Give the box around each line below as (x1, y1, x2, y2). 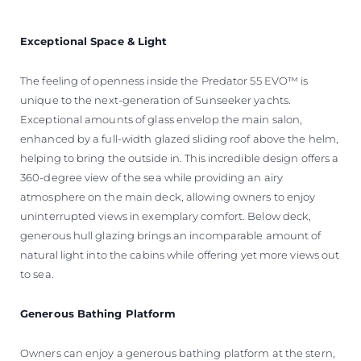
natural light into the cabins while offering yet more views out (20, 247, 340, 261)
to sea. (20, 267, 56, 280)
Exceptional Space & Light (20, 34, 168, 48)
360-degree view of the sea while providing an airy (20, 170, 284, 184)
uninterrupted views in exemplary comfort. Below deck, (20, 209, 312, 222)
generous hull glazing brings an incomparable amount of (20, 228, 322, 242)
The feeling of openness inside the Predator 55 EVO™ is (20, 73, 309, 87)
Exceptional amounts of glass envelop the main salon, (20, 112, 303, 126)
